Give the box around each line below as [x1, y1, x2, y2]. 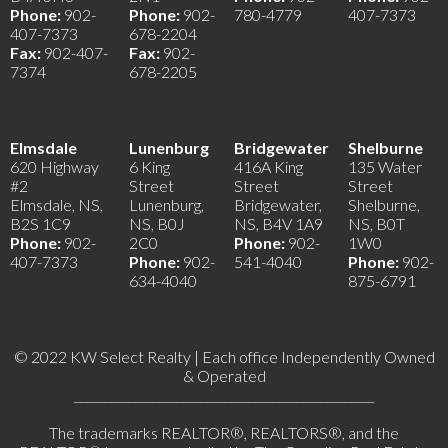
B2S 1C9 [10, 214, 71, 234]
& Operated [182, 366, 266, 386]
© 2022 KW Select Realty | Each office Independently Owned [13, 347, 435, 367]
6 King [129, 157, 170, 177]
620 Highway [10, 157, 99, 177]
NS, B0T [348, 214, 405, 234]
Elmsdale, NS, [10, 195, 103, 215]
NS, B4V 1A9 [234, 214, 323, 234]
